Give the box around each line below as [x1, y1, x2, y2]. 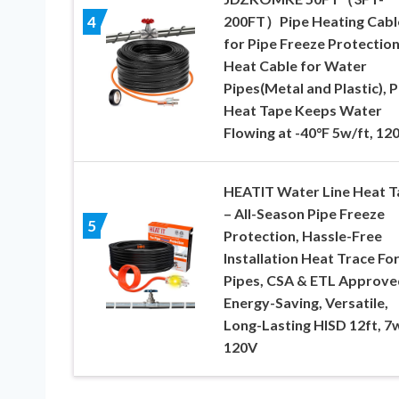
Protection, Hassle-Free [223, 226, 382, 244]
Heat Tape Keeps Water [223, 101, 382, 118]
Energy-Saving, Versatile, [223, 293, 388, 311]
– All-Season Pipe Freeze [223, 204, 385, 222]
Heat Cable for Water [223, 56, 367, 74]
